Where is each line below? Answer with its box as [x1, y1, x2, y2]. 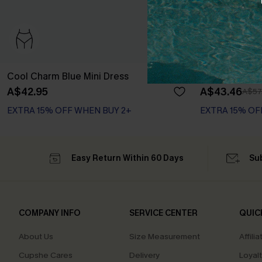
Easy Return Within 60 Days [71, 153, 184, 164]
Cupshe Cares [19, 250, 73, 261]
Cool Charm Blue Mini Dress [7, 70, 129, 82]
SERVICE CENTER [129, 208, 198, 219]
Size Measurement [129, 231, 200, 242]
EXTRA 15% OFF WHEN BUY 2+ [7, 105, 132, 116]
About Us [19, 231, 53, 242]
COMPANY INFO [19, 208, 81, 219]
